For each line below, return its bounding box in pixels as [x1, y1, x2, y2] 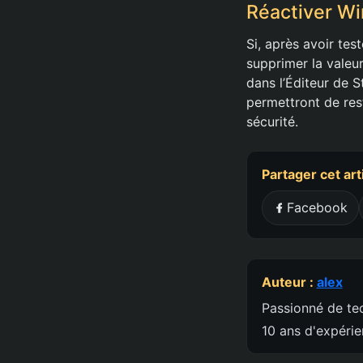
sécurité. [246, 113, 298, 130]
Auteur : [261, 274, 317, 291]
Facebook [287, 199, 348, 216]
